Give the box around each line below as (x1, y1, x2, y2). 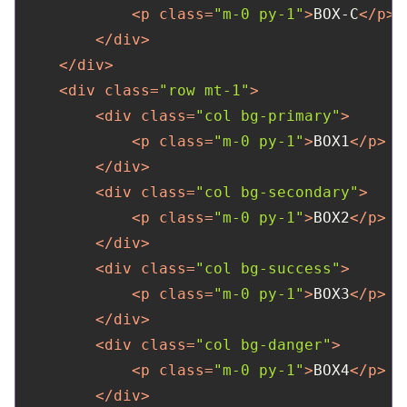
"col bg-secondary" (195, 183, 359, 201)
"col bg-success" (195, 259, 341, 277)
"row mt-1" (159, 81, 250, 99)
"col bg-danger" (195, 335, 332, 353)
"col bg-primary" (195, 106, 341, 124)
